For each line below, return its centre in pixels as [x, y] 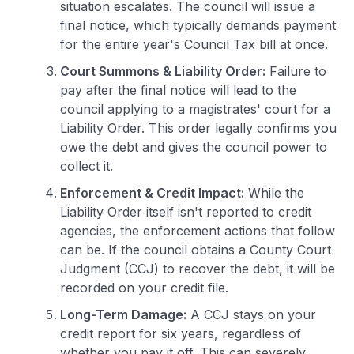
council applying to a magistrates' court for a [195, 109]
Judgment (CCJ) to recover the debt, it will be [198, 268]
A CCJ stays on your [251, 314]
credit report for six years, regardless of [181, 333]
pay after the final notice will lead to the [178, 90]
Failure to [296, 71]
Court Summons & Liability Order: [163, 71]
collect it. [87, 166]
